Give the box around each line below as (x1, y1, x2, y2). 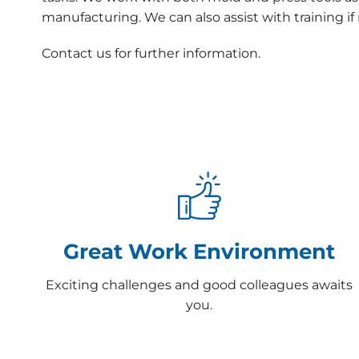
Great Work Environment (63, 239, 336, 264)
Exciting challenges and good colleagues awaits (46, 276, 353, 292)
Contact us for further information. (42, 46, 260, 62)
